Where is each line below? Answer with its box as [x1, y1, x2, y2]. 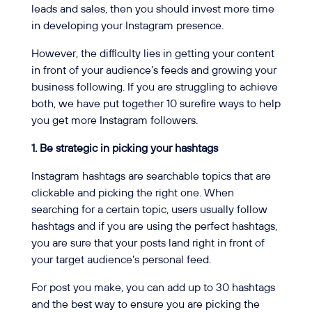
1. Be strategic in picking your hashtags [31, 142, 218, 155]
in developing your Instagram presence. [31, 19, 224, 32]
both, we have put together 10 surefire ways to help [31, 97, 281, 110]
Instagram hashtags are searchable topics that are [31, 170, 271, 182]
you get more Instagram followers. [31, 114, 198, 127]
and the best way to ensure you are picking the [31, 298, 260, 311]
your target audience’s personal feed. [31, 253, 211, 266]
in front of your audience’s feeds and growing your [31, 64, 276, 77]
